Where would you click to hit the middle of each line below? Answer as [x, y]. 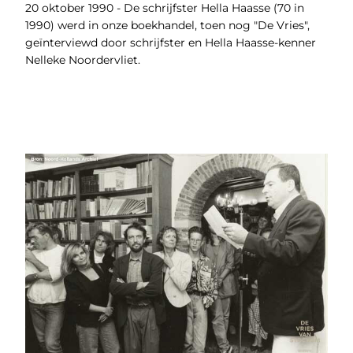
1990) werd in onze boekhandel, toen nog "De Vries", [169, 26]
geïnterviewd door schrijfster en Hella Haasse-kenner [170, 43]
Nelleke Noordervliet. [82, 60]
